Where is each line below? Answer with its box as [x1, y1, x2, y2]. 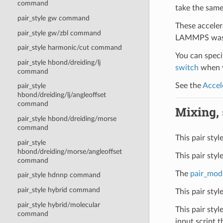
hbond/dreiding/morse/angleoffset [17, 147, 122, 155]
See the [175, 81, 203, 90]
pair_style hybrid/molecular [17, 201, 100, 209]
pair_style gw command [17, 14, 90, 22]
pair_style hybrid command [17, 186, 100, 194]
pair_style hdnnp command [17, 171, 101, 179]
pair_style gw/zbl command [17, 29, 101, 37]
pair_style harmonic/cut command [17, 44, 122, 52]
